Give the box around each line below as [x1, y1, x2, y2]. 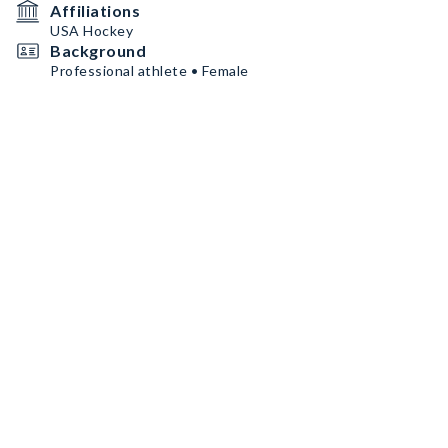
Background [50, 41, 146, 60]
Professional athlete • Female [50, 62, 249, 79]
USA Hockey [50, 22, 133, 39]
